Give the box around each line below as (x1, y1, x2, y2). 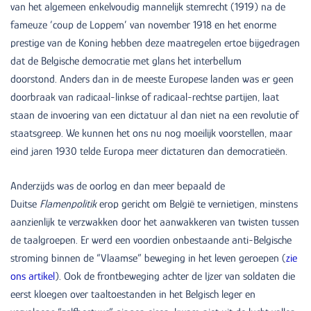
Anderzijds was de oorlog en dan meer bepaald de (10, 179, 225, 192)
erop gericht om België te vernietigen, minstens (96, 197, 298, 210)
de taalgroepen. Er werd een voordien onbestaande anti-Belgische (10, 233, 292, 246)
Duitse (10, 197, 40, 210)
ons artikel (10, 269, 55, 283)
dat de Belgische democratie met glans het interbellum (10, 54, 242, 67)
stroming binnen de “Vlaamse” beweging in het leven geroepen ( (10, 251, 286, 264)
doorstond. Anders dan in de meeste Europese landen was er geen (10, 72, 294, 85)
